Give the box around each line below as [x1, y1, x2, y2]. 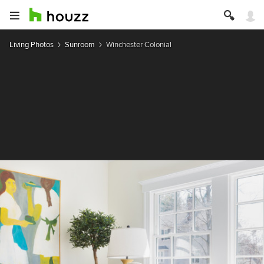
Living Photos [9, 39, 54, 49]
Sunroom [65, 39, 95, 49]
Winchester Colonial [106, 39, 171, 49]
